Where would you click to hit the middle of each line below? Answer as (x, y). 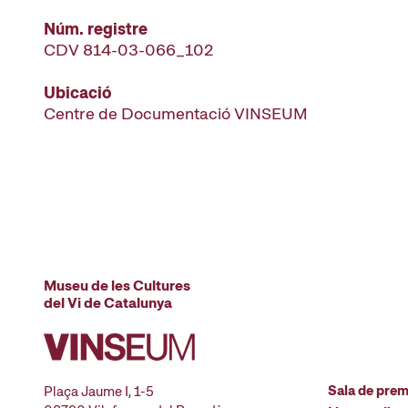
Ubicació (78, 92)
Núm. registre (96, 29)
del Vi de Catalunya (108, 303)
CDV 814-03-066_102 (128, 50)
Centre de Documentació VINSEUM (176, 113)
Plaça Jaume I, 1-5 (99, 392)
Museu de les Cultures (117, 286)
